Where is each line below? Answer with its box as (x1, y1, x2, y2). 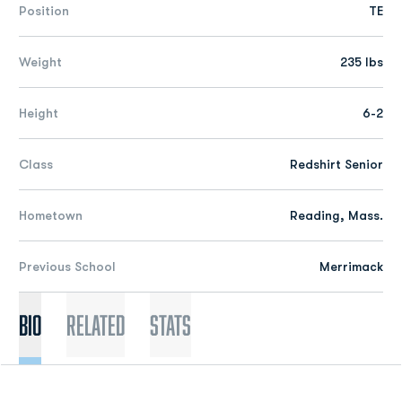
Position (19, 4, 69, 18)
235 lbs (340, 55, 383, 69)
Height (19, 106, 58, 120)
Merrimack (319, 259, 383, 274)
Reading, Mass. (290, 208, 383, 223)
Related (66, 310, 125, 340)
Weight (19, 55, 62, 69)
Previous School (19, 259, 116, 274)
